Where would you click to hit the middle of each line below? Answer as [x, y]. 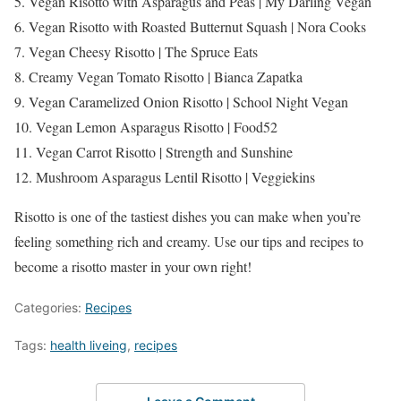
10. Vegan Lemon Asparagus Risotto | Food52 [146, 127]
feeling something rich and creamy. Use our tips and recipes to [189, 242]
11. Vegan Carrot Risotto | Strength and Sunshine [154, 152]
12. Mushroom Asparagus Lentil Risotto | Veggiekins [165, 177]
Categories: [50, 308]
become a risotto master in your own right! [133, 267]
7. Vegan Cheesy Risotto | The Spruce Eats [136, 52]
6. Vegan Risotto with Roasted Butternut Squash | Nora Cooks [190, 27]
